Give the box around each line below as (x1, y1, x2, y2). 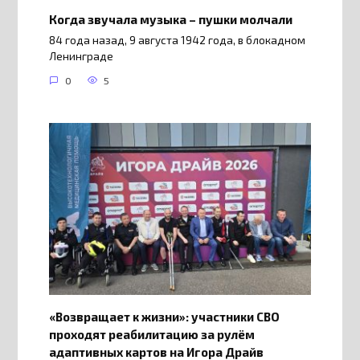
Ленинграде (48, 50, 113, 63)
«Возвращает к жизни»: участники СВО (48, 309, 280, 324)
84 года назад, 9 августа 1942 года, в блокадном (48, 34, 305, 47)
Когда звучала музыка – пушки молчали (48, 11, 292, 27)
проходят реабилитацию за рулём (48, 326, 255, 342)
